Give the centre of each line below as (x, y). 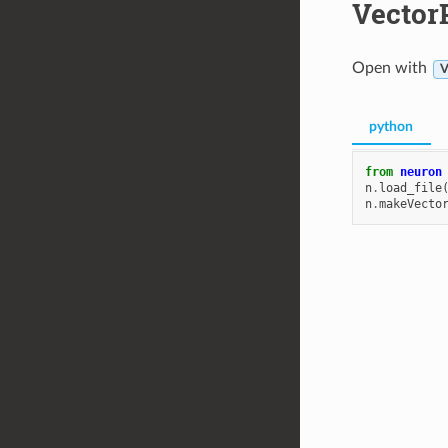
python (391, 127)
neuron (420, 171)
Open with (391, 68)
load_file (410, 187)
